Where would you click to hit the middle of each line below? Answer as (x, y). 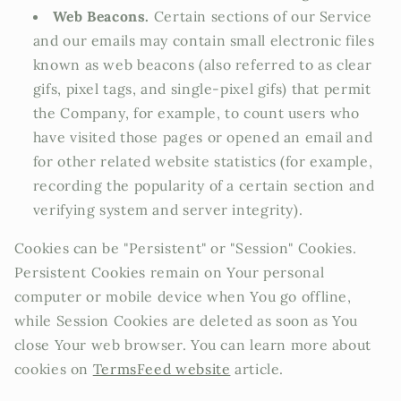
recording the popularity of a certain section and (204, 186)
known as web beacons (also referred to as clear (202, 65)
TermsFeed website (162, 368)
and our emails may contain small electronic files (204, 41)
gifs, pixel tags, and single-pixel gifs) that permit (202, 89)
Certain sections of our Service (261, 17)
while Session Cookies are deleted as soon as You (186, 320)
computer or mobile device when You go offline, (183, 296)
